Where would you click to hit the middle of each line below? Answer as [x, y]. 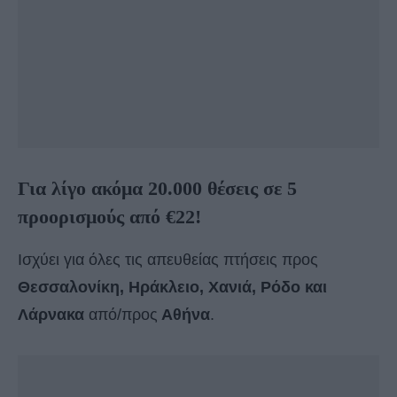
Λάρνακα [51, 315]
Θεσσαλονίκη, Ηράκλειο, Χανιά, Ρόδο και [172, 288]
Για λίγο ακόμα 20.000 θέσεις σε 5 [157, 189]
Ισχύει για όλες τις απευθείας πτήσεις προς [168, 260]
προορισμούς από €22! [109, 217]
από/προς [121, 315]
